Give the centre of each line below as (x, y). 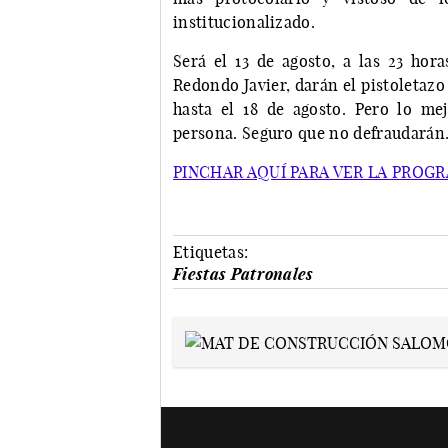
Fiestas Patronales (243, 274)
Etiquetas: (211, 252)
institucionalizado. (246, 22)
